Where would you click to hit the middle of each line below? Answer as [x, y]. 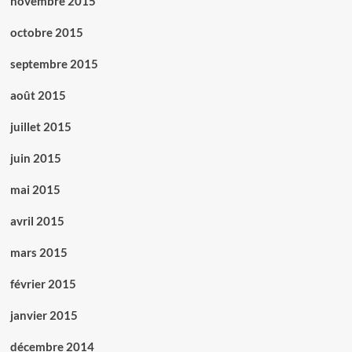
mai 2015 [35, 190]
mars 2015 [38, 253]
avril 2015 [37, 221]
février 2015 [43, 284]
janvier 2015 [44, 315]
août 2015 [38, 95]
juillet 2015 [40, 127]
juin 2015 [35, 158]
